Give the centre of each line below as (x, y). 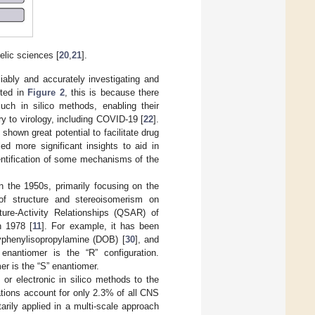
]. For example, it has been (101, 226)
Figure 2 (46, 93)
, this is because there (111, 93)
